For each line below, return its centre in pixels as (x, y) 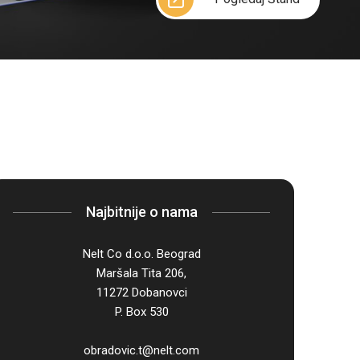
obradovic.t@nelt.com (141, 351)
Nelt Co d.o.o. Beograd (141, 254)
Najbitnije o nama (141, 212)
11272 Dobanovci (141, 293)
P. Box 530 (141, 312)
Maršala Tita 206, (141, 274)
